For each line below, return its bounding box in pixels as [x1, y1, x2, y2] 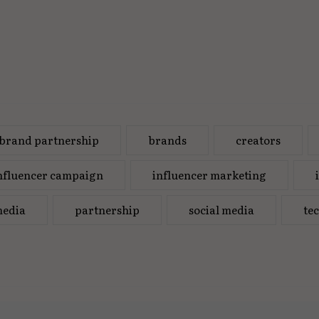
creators [236, 132, 281, 149]
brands [148, 132, 187, 149]
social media [189, 202, 255, 219]
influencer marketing [152, 167, 267, 184]
